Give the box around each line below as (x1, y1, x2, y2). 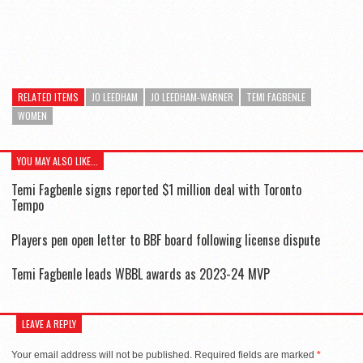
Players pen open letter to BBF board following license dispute (11, 229, 320, 250)
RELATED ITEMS (18, 90, 79, 105)
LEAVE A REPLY (22, 316, 76, 331)
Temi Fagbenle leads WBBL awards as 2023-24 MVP (11, 263, 270, 284)
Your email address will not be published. (11, 348, 192, 361)
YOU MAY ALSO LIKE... (17, 154, 98, 169)
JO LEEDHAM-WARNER (151, 90, 233, 105)
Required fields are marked (194, 348, 317, 361)
